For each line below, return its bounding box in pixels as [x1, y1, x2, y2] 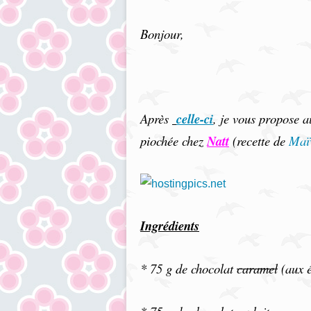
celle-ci [176, 110, 213, 128]
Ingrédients [140, 217, 199, 235]
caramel [237, 260, 278, 277]
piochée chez [140, 132, 207, 149]
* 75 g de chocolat [140, 260, 237, 277]
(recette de [229, 132, 289, 149]
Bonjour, [140, 25, 184, 42]
